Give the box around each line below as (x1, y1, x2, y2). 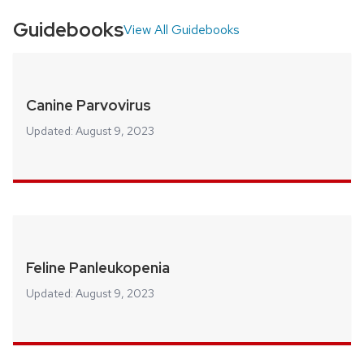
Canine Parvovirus (26, 96, 151, 115)
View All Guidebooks (123, 21, 240, 39)
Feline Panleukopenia (26, 258, 170, 277)
